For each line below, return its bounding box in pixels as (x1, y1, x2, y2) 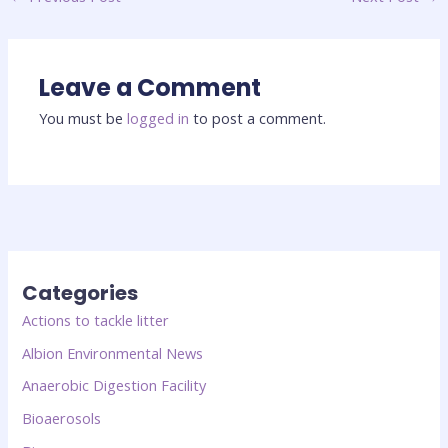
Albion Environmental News (22, 342, 204, 363)
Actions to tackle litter (22, 309, 170, 330)
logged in (127, 108, 190, 129)
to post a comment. (189, 108, 327, 129)
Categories (22, 278, 139, 307)
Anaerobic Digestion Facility (22, 375, 207, 396)
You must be (39, 108, 128, 129)
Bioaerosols (22, 407, 102, 428)
